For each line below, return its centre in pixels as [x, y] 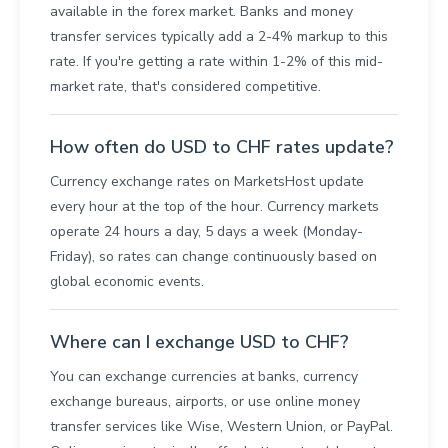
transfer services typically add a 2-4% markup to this [219, 37]
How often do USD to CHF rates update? [222, 147]
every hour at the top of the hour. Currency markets [214, 207]
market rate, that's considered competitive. [185, 87]
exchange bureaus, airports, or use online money [205, 402]
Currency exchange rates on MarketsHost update [207, 182]
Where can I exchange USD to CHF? [199, 342]
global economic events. [127, 282]
